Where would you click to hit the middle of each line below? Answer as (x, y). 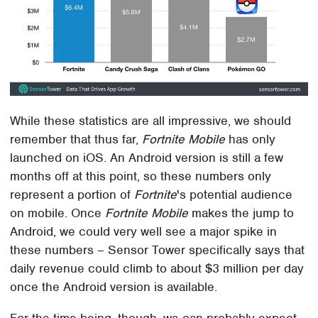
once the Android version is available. (114, 286)
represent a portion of (72, 194)
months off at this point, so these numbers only (141, 176)
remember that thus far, (76, 139)
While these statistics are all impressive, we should (151, 120)
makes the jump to (241, 213)
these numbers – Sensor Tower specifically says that (158, 250)
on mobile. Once (58, 213)
